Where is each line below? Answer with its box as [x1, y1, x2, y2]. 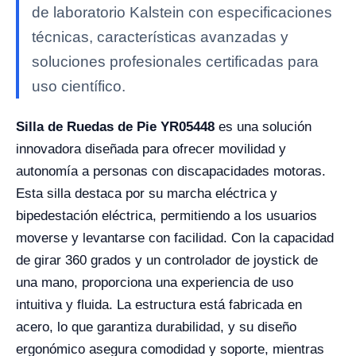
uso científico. [32, 78, 126, 95]
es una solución [215, 119, 311, 134]
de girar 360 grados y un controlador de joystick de [16, 253, 318, 268]
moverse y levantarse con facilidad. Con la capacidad [16, 230, 334, 246]
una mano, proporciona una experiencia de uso [16, 275, 293, 290]
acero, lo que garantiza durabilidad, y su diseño [16, 319, 296, 335]
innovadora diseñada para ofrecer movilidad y [16, 141, 286, 157]
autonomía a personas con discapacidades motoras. [16, 164, 326, 179]
